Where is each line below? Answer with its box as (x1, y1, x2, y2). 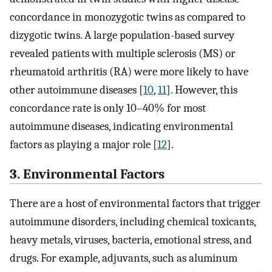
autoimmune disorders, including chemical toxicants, (10, 215, 256, 229)
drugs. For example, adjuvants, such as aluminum (10, 251, 237, 265)
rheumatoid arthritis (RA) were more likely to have (10, 64, 248, 78)
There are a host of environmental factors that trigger (10, 197, 260, 211)
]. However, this (166, 83, 237, 97)
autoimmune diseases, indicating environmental (10, 119, 233, 133)
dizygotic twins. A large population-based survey (10, 28, 234, 42)
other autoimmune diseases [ (10, 83, 143, 97)
